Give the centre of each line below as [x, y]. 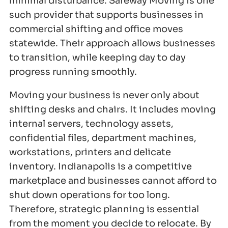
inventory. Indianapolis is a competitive [101, 167]
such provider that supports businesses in [106, 15]
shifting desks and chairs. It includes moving [112, 110]
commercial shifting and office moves [96, 29]
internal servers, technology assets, [91, 124]
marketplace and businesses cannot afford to [113, 181]
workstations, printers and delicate [90, 152]
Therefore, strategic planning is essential [104, 209]
